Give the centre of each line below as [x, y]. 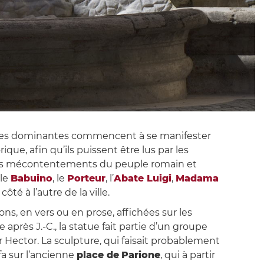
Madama [197, 179]
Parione [141, 255]
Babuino [31, 179]
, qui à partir [187, 255]
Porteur [86, 179]
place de [98, 255]
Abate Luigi [142, 179]
